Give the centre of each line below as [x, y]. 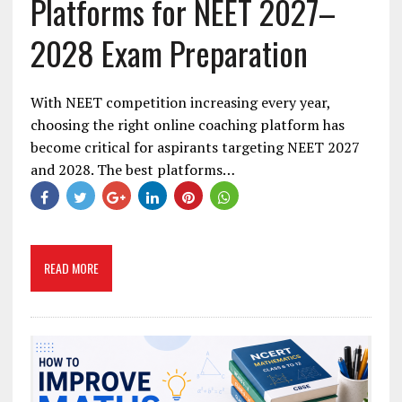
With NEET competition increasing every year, [180, 102]
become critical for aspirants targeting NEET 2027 [195, 147]
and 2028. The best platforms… [132, 169]
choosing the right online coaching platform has [187, 124]
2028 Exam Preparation [169, 52]
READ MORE [71, 267]
